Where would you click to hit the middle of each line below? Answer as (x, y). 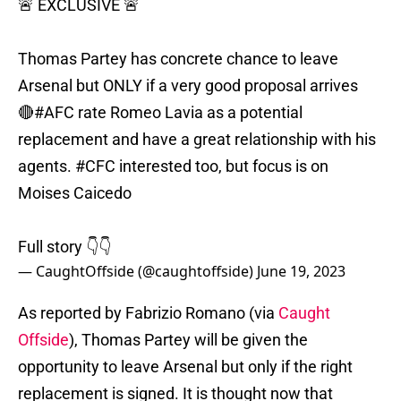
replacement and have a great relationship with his (197, 140)
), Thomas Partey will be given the (188, 340)
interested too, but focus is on (222, 166)
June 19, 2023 (301, 272)
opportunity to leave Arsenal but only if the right (185, 367)
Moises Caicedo (75, 193)
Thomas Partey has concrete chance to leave (178, 59)
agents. (47, 166)
